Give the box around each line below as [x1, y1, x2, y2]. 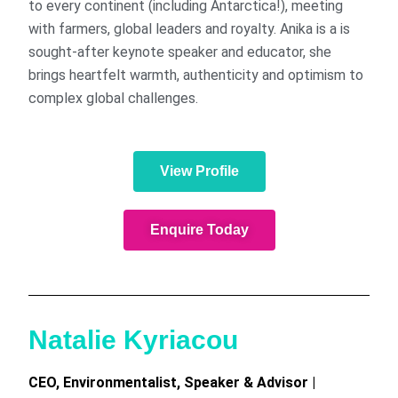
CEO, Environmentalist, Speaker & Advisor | [28, 373, 316, 391]
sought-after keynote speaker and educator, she [28, 43, 332, 60]
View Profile [159, 163, 239, 179]
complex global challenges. [28, 89, 199, 107]
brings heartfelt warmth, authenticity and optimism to [28, 66, 364, 84]
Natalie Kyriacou [28, 324, 239, 354]
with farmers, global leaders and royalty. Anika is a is [28, 20, 351, 37]
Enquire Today [149, 221, 249, 237]
